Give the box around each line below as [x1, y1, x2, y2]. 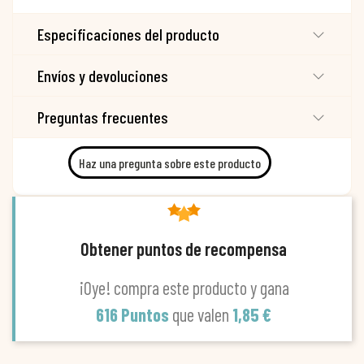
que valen [172, 304, 232, 326]
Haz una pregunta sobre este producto [79, 154, 261, 171]
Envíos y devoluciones [37, 66, 168, 86]
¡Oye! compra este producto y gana [78, 277, 289, 299]
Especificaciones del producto [37, 24, 219, 45]
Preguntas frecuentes [37, 107, 168, 128]
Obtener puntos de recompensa [80, 238, 287, 260]
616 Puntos [96, 304, 172, 326]
